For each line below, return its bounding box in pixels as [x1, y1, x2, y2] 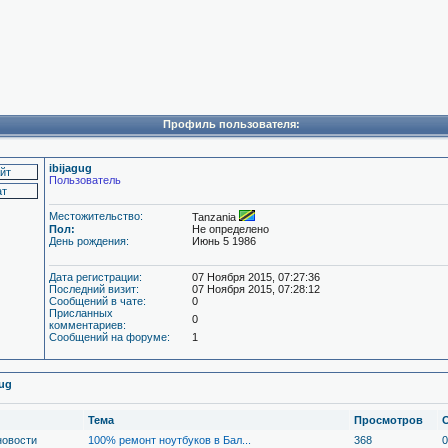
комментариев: [49, 319, 126, 331]
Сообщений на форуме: [49, 331, 170, 343]
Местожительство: [49, 210, 143, 222]
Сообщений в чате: [49, 295, 146, 307]
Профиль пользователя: [163, 118, 300, 130]
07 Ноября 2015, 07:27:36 [192, 271, 320, 283]
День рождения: [49, 235, 129, 247]
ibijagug [49, 162, 92, 174]
